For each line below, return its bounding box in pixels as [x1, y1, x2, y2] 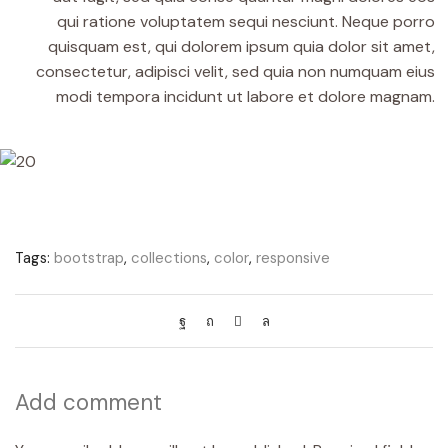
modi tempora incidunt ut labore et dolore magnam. [55, 86, 435, 108]
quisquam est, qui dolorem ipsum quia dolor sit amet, [47, 36, 435, 58]
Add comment [15, 388, 162, 418]
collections [131, 248, 207, 269]
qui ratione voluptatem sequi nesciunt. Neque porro [56, 11, 435, 33]
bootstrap [54, 248, 124, 269]
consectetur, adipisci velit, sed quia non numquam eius [35, 61, 435, 83]
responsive [256, 248, 330, 269]
